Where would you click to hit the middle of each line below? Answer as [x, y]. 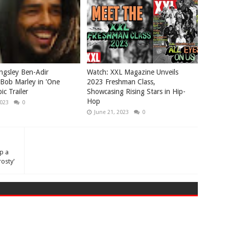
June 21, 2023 [112, 112]
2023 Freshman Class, [121, 82]
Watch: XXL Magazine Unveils [133, 72]
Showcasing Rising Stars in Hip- [136, 91]
